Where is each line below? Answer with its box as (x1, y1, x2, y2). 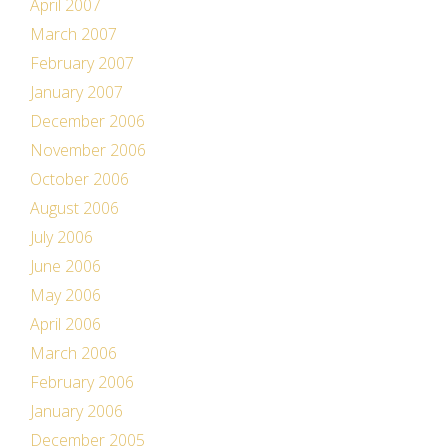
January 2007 (30, 81, 123, 103)
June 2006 (30, 255, 101, 277)
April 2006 (30, 313, 101, 335)
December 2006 (30, 110, 145, 132)
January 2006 (30, 400, 123, 422)
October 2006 (30, 168, 129, 190)
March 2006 (30, 342, 117, 364)
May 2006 (30, 284, 101, 306)
